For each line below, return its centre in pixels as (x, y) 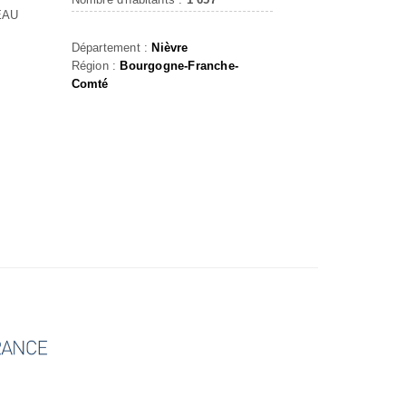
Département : (111, 48)
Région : (96, 66)
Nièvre (170, 48)
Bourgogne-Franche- (179, 66)
